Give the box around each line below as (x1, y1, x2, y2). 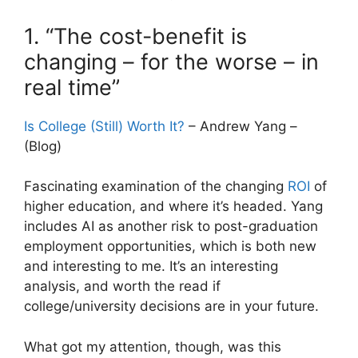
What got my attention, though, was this (24, 338, 281, 355)
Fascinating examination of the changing (24, 178, 288, 195)
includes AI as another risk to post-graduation (24, 218, 318, 235)
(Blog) (24, 137, 62, 154)
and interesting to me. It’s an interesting (24, 258, 278, 275)
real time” (24, 74, 120, 101)
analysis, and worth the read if (24, 278, 221, 295)
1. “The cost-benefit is (24, 22, 247, 50)
